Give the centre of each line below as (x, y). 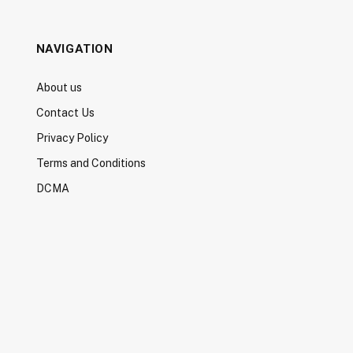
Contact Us (65, 112)
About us (59, 87)
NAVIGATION (74, 48)
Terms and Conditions (91, 163)
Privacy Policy (72, 137)
